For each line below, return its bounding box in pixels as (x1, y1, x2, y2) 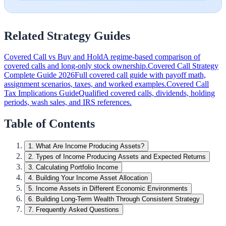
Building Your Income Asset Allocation (36, 174, 148, 182)
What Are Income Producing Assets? (36, 142, 144, 150)
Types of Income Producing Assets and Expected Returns (36, 153, 206, 161)
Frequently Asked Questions (36, 206, 119, 214)
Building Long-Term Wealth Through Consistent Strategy (36, 195, 200, 203)
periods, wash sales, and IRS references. (4, 98, 132, 107)
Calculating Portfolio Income (36, 163, 118, 172)
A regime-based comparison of (103, 52, 200, 62)
